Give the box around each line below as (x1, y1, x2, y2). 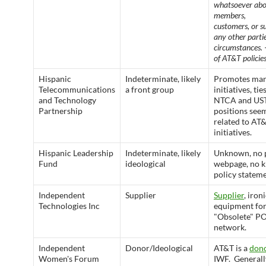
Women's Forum (39, 254, 99, 264)
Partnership (39, 106, 83, 116)
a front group (125, 84, 174, 94)
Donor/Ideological (125, 243, 193, 253)
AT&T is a (214, 243, 249, 253)
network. (214, 222, 246, 232)
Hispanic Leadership (39, 148, 113, 158)
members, (214, 10, 246, 20)
